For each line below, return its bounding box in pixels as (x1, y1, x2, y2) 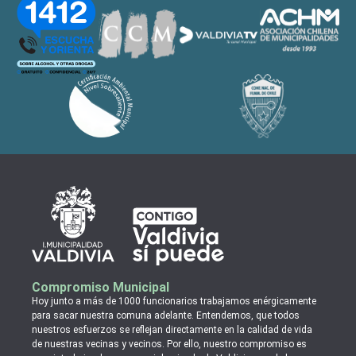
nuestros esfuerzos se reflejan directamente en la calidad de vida (32, 323, 312, 335)
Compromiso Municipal (32, 279, 169, 295)
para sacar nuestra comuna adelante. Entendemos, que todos (32, 309, 300, 321)
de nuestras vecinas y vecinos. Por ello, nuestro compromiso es (32, 338, 307, 350)
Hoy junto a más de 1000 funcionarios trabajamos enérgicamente (32, 295, 316, 307)
